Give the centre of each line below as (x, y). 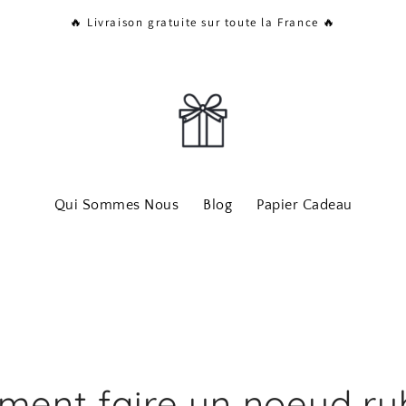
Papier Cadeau (304, 205)
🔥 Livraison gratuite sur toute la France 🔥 (203, 22)
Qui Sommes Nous (116, 205)
